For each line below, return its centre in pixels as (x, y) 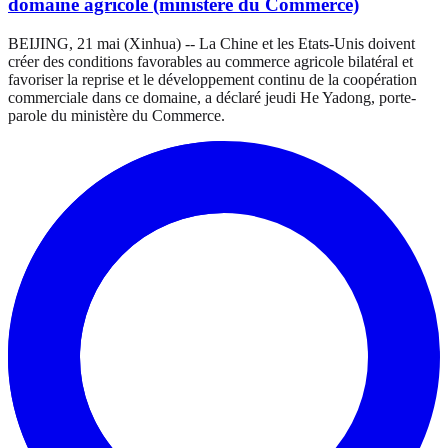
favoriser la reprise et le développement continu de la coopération (212, 79)
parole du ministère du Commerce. (116, 115)
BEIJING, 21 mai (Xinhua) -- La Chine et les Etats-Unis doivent (211, 43)
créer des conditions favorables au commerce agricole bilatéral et (210, 61)
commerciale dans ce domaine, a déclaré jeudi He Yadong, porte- (212, 97)
